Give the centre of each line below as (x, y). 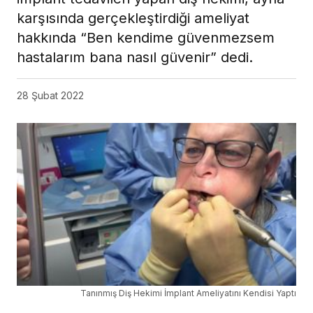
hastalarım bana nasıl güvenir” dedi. (135, 58)
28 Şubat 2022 (50, 96)
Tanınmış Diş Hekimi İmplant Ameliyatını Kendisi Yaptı (188, 293)
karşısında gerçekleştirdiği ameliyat (133, 19)
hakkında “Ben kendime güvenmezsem (146, 38)
